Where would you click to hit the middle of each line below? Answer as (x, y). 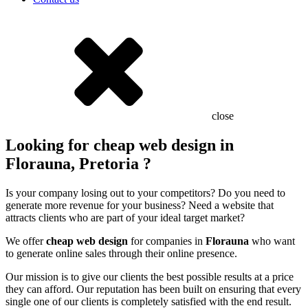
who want (272, 241)
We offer (26, 241)
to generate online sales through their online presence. (121, 253)
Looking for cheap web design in (120, 145)
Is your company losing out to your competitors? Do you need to (145, 192)
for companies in (167, 241)
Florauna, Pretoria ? (78, 163)
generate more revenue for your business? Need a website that (140, 205)
